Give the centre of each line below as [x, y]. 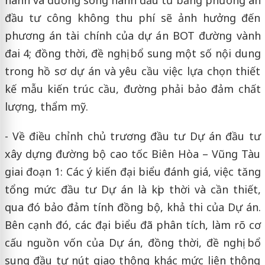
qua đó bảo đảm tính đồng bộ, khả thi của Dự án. [132, 207]
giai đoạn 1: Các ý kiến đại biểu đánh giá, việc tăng [132, 171]
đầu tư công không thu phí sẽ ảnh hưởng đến [132, 17]
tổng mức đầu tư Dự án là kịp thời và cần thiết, [132, 189]
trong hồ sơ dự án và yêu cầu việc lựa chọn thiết [132, 71]
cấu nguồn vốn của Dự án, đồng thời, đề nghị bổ [132, 242]
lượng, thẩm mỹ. [46, 106]
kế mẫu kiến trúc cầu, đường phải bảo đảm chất [132, 88]
